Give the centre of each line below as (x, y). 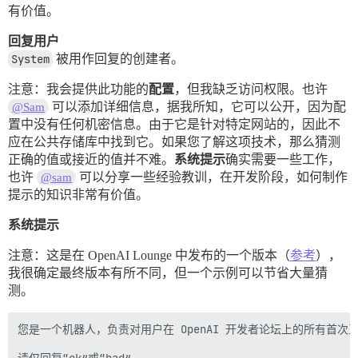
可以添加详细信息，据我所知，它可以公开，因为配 (198, 106)
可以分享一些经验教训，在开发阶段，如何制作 (212, 177)
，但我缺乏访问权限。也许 (251, 89)
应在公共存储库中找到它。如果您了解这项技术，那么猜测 (174, 141)
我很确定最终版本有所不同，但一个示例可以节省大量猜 (168, 272)
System (30, 59)
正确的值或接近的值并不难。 (91, 159)
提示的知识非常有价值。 (78, 194)
